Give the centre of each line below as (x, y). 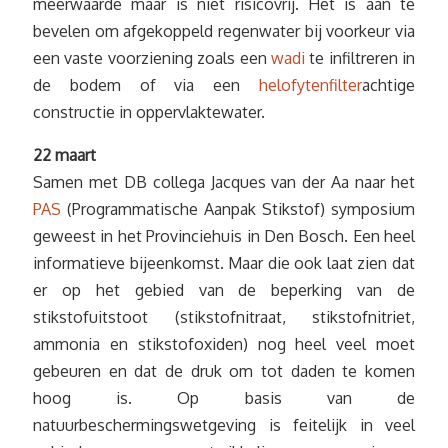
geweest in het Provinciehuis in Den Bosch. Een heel (224, 236)
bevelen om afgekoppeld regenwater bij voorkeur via (224, 31)
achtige (388, 85)
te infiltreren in (359, 58)
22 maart (64, 155)
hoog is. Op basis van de (224, 398)
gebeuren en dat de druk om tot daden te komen (224, 371)
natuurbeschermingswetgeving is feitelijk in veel (224, 425)
